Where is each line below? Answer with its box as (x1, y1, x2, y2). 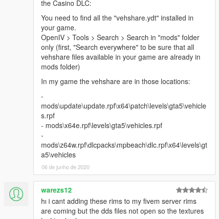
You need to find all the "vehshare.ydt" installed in (41, 12, 194, 22)
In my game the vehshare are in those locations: (41, 76, 190, 86)
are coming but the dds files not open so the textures (41, 205, 204, 216)
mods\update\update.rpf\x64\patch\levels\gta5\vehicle (41, 100, 206, 110)
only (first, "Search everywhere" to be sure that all (41, 42, 194, 52)
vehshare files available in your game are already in (41, 51, 200, 62)
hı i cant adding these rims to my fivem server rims (41, 196, 197, 206)
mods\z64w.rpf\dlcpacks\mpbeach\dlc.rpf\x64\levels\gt (41, 139, 207, 150)
